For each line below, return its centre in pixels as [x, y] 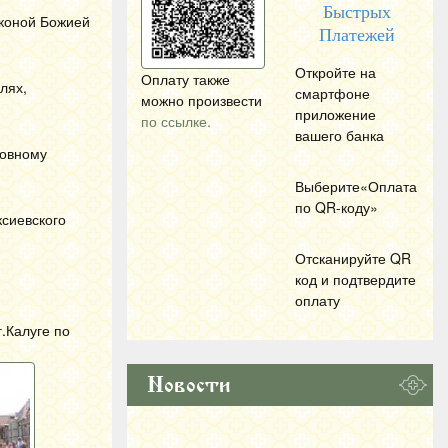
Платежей [357, 35]
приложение [335, 114]
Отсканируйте [342, 258]
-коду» [357, 207]
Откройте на [335, 72]
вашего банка [339, 135]
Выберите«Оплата [356, 186]
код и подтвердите [355, 279]
